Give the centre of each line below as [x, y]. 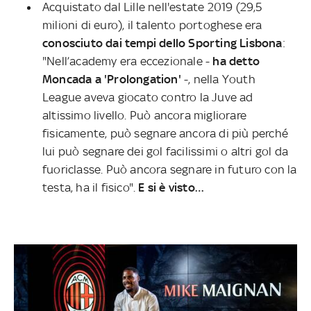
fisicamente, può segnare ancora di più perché [166, 133]
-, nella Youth [218, 79]
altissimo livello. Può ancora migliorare [144, 115]
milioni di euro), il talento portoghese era [152, 25]
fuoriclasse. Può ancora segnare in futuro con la [170, 169]
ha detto [236, 61]
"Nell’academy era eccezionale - [128, 61]
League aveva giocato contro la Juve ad [148, 97]
